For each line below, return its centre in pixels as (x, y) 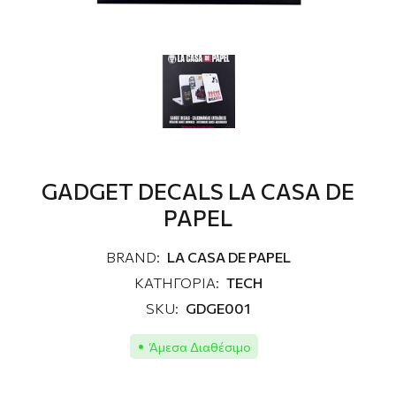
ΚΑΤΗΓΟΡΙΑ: (176, 283)
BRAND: (133, 257)
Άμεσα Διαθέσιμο (200, 346)
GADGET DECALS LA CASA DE (198, 191)
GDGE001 (218, 308)
